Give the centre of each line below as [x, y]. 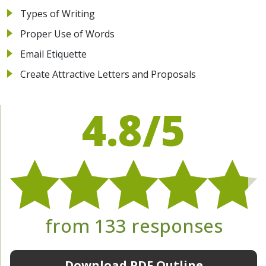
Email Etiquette [53, 54]
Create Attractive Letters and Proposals [108, 74]
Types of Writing [58, 13]
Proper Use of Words [67, 34]
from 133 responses [134, 225]
